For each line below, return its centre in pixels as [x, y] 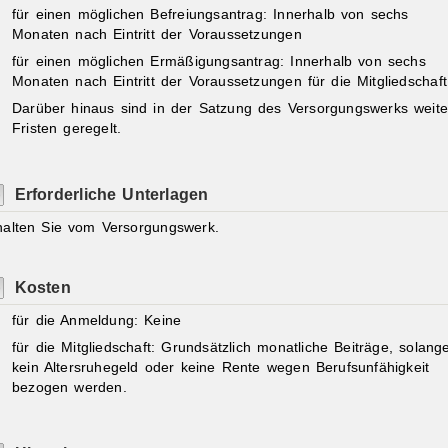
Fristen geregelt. [66, 128]
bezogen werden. [69, 387]
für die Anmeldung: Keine [96, 321]
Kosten [42, 286]
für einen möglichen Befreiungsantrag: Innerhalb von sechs [210, 15]
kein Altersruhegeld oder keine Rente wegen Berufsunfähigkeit [220, 367]
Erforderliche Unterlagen [111, 194]
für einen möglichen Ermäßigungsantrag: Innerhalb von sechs [218, 61]
